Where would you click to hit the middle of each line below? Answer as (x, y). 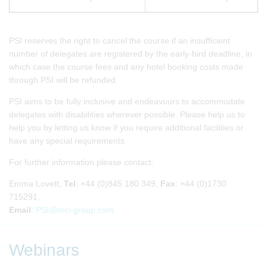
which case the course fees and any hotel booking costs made (126, 66)
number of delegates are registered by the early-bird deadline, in (131, 53)
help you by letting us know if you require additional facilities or (126, 127)
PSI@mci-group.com (75, 209)
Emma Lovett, (36, 183)
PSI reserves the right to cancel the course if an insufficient (119, 40)
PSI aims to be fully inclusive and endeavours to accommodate (127, 101)
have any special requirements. (68, 140)
